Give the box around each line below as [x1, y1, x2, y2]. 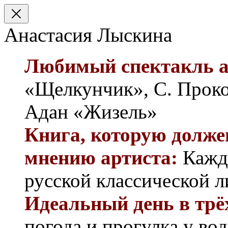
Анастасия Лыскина [4, 24, 172, 46]
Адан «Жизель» [24, 101, 157, 123]
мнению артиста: [24, 147, 178, 168]
